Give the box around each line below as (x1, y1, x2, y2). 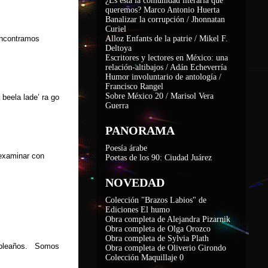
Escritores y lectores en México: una (105, 53, 228, 62)
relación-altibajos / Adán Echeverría (105, 63, 227, 72)
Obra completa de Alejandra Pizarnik (105, 215, 230, 224)
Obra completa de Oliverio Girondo (105, 243, 226, 252)
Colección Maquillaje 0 (105, 253, 184, 262)
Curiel (105, 25, 126, 33)
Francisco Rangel (105, 82, 163, 91)
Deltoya (105, 44, 132, 53)
